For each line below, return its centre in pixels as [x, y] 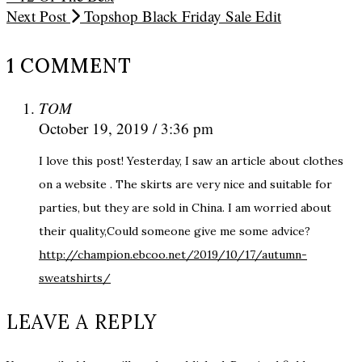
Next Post [38, 15]
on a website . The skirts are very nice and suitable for [185, 184]
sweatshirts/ [75, 278]
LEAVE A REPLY [82, 322]
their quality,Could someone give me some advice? [175, 231]
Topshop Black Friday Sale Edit [181, 15]
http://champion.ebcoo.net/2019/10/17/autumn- [173, 254]
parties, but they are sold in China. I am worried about [185, 207]
